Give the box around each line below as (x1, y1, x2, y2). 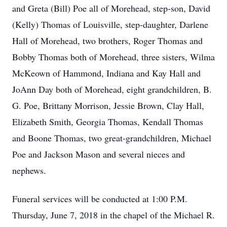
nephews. (12, 164, 46, 176)
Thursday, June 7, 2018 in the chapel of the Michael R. (12, 209, 215, 221)
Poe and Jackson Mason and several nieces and (12, 148, 185, 160)
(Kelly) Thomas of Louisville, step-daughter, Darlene (12, 18, 208, 30)
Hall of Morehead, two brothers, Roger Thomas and (12, 34, 203, 47)
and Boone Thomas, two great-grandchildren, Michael (12, 132, 211, 144)
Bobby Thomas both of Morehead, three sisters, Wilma (12, 51, 215, 63)
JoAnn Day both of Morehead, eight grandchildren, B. (12, 83, 212, 95)
